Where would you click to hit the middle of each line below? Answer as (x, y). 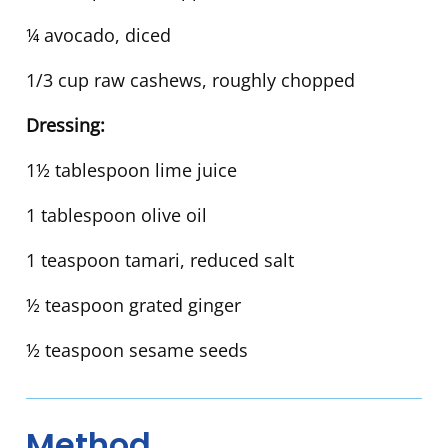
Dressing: (65, 125)
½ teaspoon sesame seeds (137, 350)
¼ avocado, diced (98, 35)
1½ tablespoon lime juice (131, 170)
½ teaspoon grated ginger (133, 305)
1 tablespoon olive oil (116, 215)
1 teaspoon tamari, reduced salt (160, 260)
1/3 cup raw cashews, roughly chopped (190, 80)
